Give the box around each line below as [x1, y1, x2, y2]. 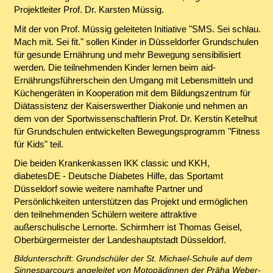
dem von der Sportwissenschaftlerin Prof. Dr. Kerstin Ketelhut [13, 113, 257, 124]
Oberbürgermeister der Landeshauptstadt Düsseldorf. [13, 235, 226, 246]
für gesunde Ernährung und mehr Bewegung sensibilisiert [13, 49, 241, 60]
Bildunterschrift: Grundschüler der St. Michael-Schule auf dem [13, 253, 252, 263]
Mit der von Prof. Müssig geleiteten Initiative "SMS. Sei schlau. [13, 23, 261, 34]
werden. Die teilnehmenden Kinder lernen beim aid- [13, 62, 216, 73]
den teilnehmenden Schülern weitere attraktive [13, 209, 197, 220]
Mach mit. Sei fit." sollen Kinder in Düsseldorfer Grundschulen [13, 36, 258, 47]
